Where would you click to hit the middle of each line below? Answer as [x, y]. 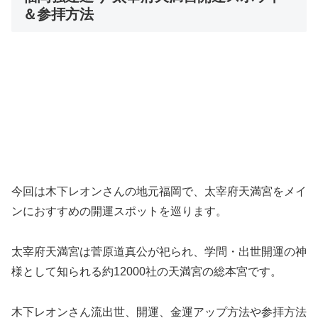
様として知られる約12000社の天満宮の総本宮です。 [147, 272]
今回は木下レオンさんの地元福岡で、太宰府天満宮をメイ [159, 192]
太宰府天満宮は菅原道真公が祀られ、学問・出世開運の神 [159, 252]
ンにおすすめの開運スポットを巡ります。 [119, 212]
